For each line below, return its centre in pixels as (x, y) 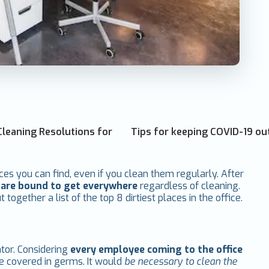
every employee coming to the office (157, 249)
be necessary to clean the (181, 261)
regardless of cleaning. (190, 186)
